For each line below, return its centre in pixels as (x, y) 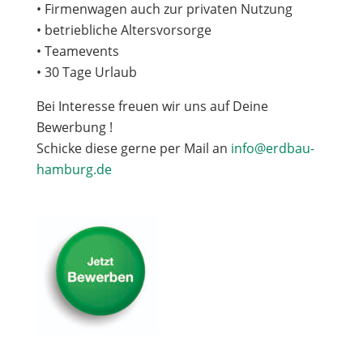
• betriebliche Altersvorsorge (124, 30)
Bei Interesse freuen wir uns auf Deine (152, 106)
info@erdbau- (272, 148)
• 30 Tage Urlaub (86, 72)
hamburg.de (74, 169)
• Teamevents (77, 51)
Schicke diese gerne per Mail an (133, 148)
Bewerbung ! (74, 127)
